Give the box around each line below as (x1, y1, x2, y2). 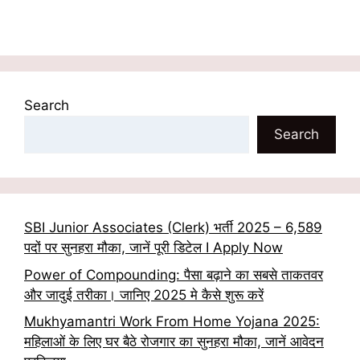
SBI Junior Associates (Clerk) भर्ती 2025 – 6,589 (24, 219, 322, 236)
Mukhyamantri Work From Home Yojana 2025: (24, 313, 320, 330)
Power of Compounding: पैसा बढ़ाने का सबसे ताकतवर (24, 266, 323, 283)
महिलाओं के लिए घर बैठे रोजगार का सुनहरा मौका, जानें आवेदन (24, 333, 324, 350)
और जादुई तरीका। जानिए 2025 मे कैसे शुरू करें (24, 286, 264, 303)
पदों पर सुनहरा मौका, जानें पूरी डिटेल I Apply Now (24, 239, 283, 256)
